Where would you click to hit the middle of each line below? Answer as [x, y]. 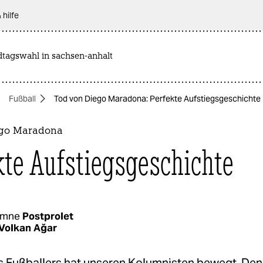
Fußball [22, 99]
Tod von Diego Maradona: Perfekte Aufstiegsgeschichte [157, 99]
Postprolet [48, 216]
